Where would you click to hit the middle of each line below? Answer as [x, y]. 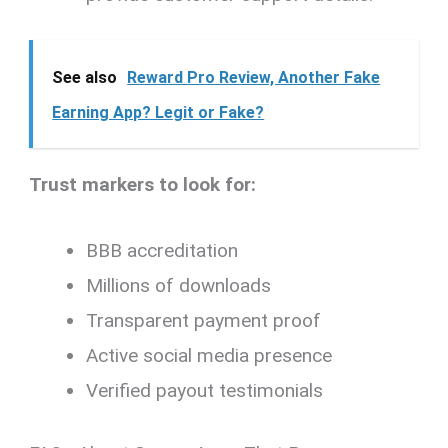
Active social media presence [209, 355]
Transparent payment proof [204, 320]
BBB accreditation [162, 250]
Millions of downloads [179, 285]
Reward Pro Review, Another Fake [254, 78]
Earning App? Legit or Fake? [158, 113]
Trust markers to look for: [143, 185]
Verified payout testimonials [205, 390]
